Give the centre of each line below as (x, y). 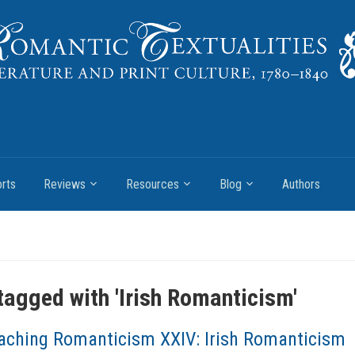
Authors (301, 185)
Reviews (65, 185)
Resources (153, 185)
